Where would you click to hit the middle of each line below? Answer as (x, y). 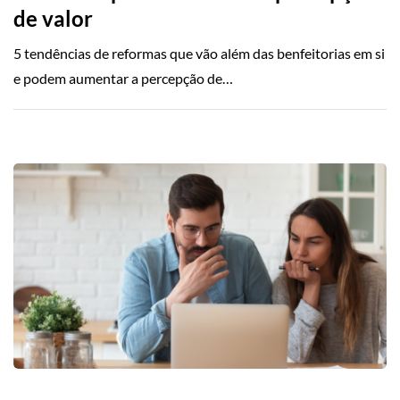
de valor (53, 19)
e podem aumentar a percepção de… (123, 79)
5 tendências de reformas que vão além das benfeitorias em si (199, 54)
